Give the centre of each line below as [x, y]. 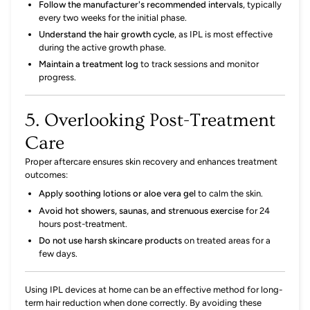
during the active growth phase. [102, 48]
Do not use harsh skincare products [110, 240]
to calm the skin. [230, 194]
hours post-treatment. [83, 224]
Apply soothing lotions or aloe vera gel [117, 194]
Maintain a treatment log [89, 64]
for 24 [258, 210]
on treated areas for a [227, 240]
